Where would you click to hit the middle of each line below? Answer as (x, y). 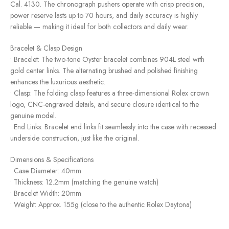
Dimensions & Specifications (52, 159)
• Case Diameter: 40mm (46, 170)
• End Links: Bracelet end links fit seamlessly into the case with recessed (113, 127)
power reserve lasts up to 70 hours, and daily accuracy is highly (104, 15)
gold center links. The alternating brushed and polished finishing (104, 70)
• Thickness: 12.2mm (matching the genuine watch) (84, 182)
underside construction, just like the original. (75, 138)
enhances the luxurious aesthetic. (58, 82)
